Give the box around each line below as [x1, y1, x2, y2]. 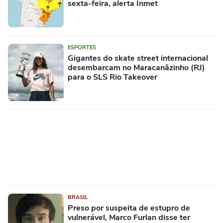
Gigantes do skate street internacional [68, 52, 208, 64]
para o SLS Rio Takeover [68, 71, 157, 83]
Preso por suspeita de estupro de [68, 202, 190, 214]
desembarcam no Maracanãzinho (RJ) [68, 62, 205, 73]
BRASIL [68, 193, 88, 201]
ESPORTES [68, 43, 96, 51]
